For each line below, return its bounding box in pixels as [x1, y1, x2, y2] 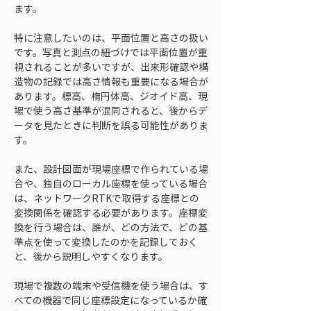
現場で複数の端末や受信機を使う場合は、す [14, 278, 208, 292]
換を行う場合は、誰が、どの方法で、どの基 [14, 220, 208, 234]
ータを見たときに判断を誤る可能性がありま [14, 118, 208, 132]
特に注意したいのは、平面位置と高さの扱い [14, 31, 208, 44]
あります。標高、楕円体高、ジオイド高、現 [14, 89, 208, 103]
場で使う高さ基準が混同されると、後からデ [14, 103, 208, 117]
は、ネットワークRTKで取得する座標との [14, 191, 199, 205]
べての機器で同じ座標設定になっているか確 [14, 293, 207, 307]
